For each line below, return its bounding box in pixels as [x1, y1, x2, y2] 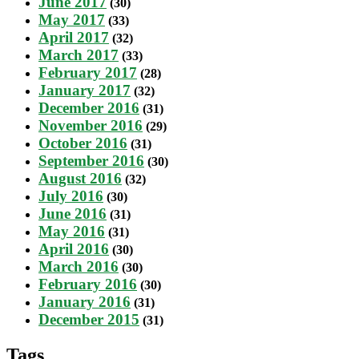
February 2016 [38, 275, 137, 292]
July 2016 [38, 187, 103, 204]
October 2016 [38, 134, 127, 151]
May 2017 [38, 10, 105, 28]
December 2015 [38, 310, 139, 328]
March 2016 [38, 257, 119, 275]
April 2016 [38, 240, 109, 257]
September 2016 [38, 151, 144, 169]
